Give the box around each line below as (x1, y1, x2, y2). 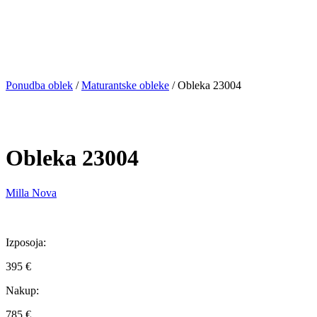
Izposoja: (6, 236, 46, 248)
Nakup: (6, 284, 39, 296)
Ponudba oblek (6, 79, 73, 91)
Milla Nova (6, 186, 57, 199)
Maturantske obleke (81, 79, 169, 91)
